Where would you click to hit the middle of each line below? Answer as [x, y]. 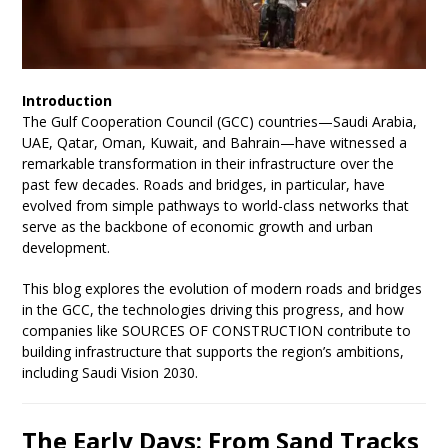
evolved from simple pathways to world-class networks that [216, 206]
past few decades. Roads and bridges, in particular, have [204, 185]
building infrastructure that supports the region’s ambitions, [213, 352]
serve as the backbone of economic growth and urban [198, 227]
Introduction [67, 101]
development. [66, 248]
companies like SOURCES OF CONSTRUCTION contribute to [217, 331]
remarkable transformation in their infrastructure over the [208, 164]
